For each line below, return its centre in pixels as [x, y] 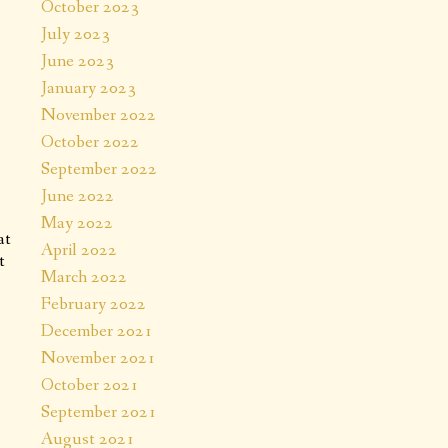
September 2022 [99, 168]
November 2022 [98, 114]
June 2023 [77, 60]
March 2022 [84, 276]
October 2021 [90, 384]
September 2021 [99, 411]
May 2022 [77, 222]
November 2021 [98, 357]
